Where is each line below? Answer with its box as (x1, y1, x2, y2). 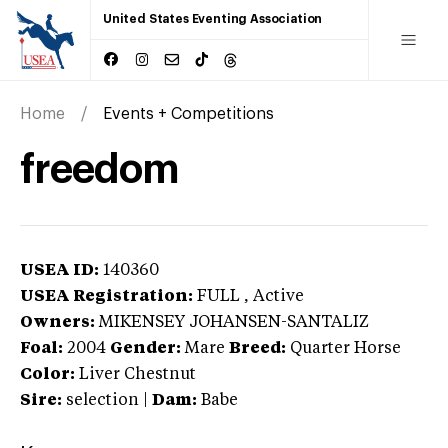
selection (66, 392, 139, 409)
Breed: (229, 340, 286, 357)
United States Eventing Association (103, 13, 323, 25)
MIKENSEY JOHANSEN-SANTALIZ (99, 314, 369, 331)
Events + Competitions (103, 105, 274, 122)
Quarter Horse (290, 340, 401, 357)
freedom (20, 149, 179, 190)
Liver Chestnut (79, 366, 196, 383)
